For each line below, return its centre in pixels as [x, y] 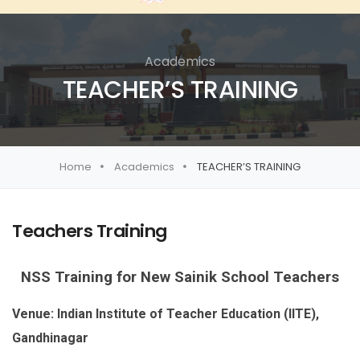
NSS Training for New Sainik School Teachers [180, 278]
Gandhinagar [50, 338]
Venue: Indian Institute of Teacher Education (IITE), [166, 314]
